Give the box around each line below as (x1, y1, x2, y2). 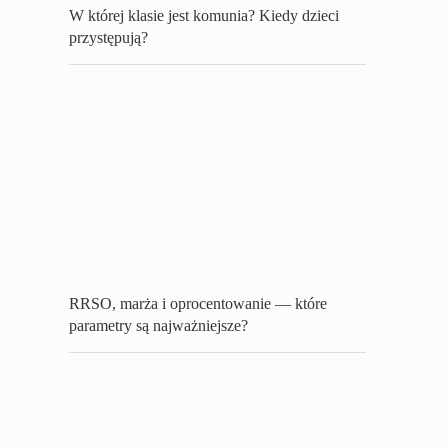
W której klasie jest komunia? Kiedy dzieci (69, 7, 340, 25)
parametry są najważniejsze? (69, 317, 249, 335)
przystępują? (69, 29, 149, 47)
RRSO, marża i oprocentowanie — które (69, 295, 328, 313)
